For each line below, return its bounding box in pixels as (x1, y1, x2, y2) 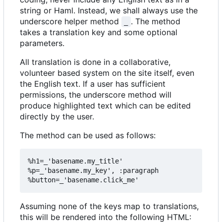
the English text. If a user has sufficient (20, 78, 166, 89)
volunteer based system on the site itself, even (20, 67, 194, 78)
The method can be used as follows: (20, 130, 156, 140)
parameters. (20, 38, 64, 48)
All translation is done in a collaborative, (20, 56, 170, 67)
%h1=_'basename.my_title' (28, 157, 123, 165)
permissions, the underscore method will (20, 89, 171, 100)
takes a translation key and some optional (20, 27, 177, 37)
